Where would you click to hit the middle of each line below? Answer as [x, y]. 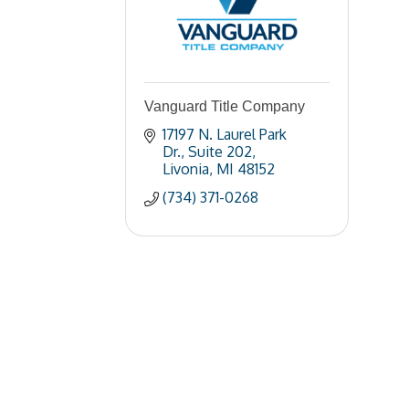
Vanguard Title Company [225, 106]
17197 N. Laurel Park [225, 134]
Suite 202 [220, 152]
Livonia [186, 169]
